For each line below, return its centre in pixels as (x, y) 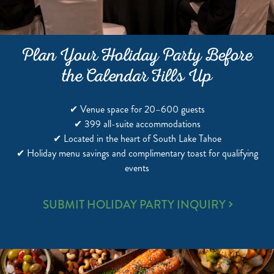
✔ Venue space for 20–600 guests (137, 109)
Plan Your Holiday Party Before (137, 57)
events (137, 168)
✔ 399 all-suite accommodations (137, 124)
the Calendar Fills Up (137, 78)
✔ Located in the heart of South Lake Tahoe (137, 139)
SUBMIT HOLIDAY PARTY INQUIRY (134, 205)
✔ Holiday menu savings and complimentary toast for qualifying (137, 153)
